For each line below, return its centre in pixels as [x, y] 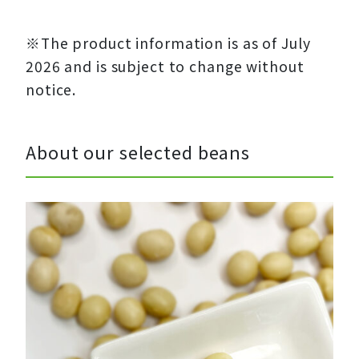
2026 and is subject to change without [165, 67]
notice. [51, 90]
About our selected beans [138, 152]
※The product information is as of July [168, 43]
